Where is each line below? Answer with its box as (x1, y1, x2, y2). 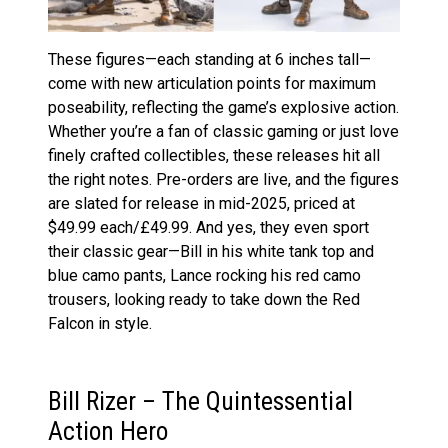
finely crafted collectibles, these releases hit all (48, 145, 380, 165)
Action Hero (48, 416, 168, 446)
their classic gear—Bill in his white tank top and (48, 241, 374, 261)
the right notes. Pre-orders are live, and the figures (48, 169, 399, 189)
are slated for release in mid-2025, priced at (48, 193, 355, 213)
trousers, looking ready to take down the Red (48, 289, 360, 309)
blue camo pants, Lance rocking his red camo (48, 265, 361, 285)
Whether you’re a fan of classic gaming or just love (48, 121, 399, 141)
